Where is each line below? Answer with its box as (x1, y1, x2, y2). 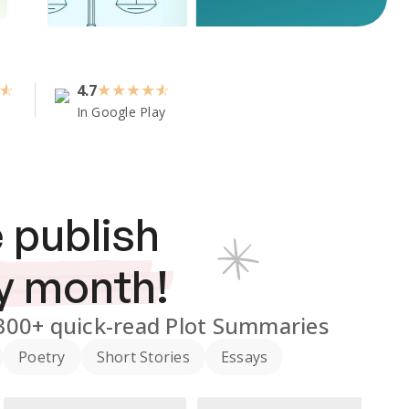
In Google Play (76, 103, 166, 121)
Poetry (18, 347, 66, 367)
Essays (220, 347, 268, 367)
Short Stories (96, 347, 190, 367)
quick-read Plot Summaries (44, 310, 329, 341)
